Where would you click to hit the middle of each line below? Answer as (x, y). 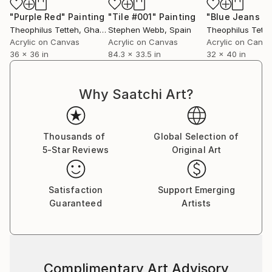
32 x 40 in (226, 54)
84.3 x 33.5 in (134, 54)
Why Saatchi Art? (136, 94)
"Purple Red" (38, 17)
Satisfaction (76, 190)
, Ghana (89, 30)
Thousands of (74, 136)
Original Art (196, 150)
